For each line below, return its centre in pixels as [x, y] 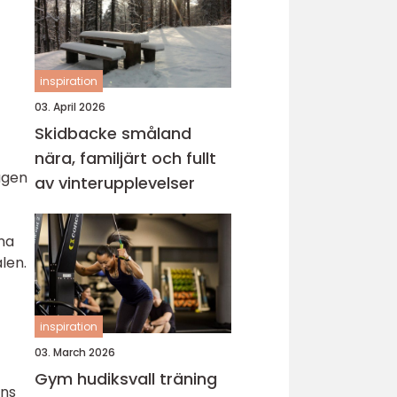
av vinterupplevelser [115, 183]
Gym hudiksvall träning [97, 379]
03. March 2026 [75, 352]
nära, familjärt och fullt [125, 158]
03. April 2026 [70, 107]
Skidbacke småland [113, 133]
